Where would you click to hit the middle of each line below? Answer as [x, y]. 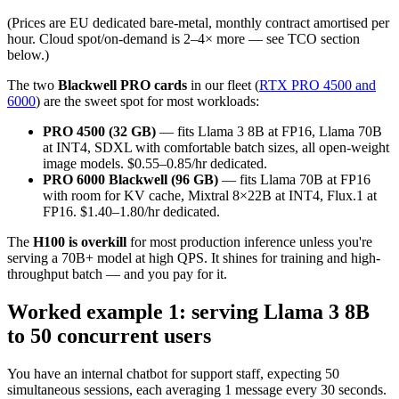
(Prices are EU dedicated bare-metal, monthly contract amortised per [198, 23]
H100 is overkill [80, 242]
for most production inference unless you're [249, 242]
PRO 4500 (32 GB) [99, 132]
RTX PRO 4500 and [318, 85]
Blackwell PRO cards [122, 85]
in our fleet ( [223, 85]
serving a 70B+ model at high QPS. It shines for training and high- [194, 258]
